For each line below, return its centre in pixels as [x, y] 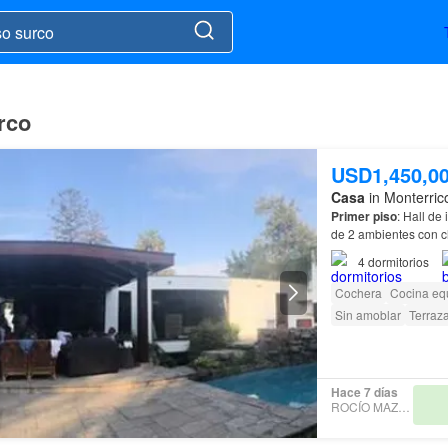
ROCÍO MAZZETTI [403, 407]
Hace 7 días [364, 392]
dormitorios [398, 261]
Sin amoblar [367, 314]
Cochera [358, 292]
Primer [350, 216]
